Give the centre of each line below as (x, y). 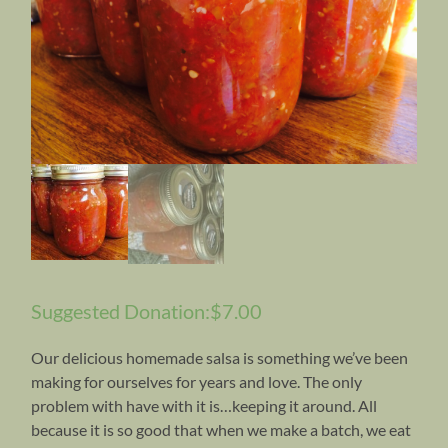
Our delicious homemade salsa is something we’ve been (220, 357)
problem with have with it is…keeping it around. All (204, 405)
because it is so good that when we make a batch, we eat (221, 429)
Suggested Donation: (121, 310)
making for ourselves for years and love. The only (197, 381)
